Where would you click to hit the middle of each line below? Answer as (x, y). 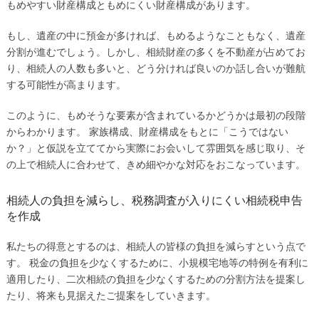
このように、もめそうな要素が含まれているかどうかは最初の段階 (156, 115)
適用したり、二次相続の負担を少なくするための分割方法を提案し (156, 279)
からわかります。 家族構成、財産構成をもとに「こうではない (147, 131)
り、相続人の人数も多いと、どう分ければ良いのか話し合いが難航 (156, 68)
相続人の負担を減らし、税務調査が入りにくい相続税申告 (154, 200)
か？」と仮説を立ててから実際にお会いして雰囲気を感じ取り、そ (156, 148)
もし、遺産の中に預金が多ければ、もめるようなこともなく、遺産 (156, 35)
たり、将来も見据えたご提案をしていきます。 (111, 295)
